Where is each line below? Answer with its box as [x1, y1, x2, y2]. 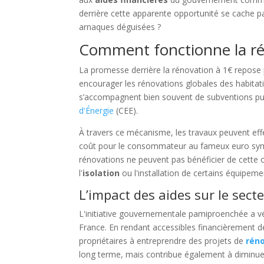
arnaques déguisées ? [79, 21, 161, 33]
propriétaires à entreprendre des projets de [79, 235, 246, 247]
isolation [82, 167, 120, 179]
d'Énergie [79, 105, 114, 117]
